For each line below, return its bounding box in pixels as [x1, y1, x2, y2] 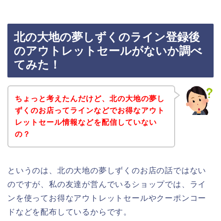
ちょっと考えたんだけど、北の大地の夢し [14, 94, 165, 103]
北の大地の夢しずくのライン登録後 [14, 31, 200, 44]
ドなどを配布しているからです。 [7, 207, 132, 216]
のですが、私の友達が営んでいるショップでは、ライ [7, 180, 207, 188]
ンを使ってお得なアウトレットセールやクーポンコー [7, 193, 207, 202]
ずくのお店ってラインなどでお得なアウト [14, 106, 165, 114]
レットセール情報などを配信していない [14, 117, 157, 126]
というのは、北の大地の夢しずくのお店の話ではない [7, 166, 207, 175]
